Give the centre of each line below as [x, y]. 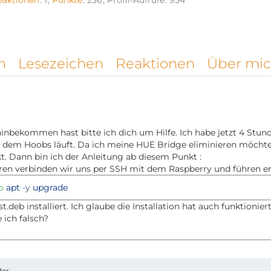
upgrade [50, 188]
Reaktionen [155, 64]
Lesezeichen [61, 64]
